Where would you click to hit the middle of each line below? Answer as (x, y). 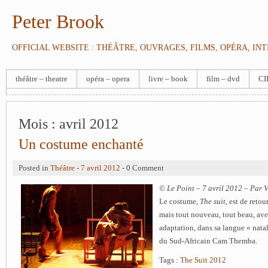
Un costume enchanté (81, 144)
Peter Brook (58, 22)
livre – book (168, 79)
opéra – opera (108, 79)
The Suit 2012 (203, 260)
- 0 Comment (142, 168)
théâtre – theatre (42, 79)
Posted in (34, 168)
